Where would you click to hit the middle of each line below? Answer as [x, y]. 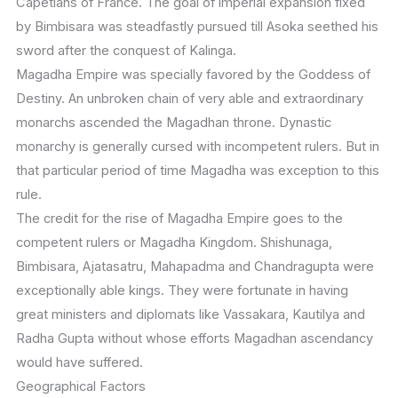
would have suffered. [79, 363]
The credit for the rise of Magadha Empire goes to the [179, 219]
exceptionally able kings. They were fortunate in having [182, 291]
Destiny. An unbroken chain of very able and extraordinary [189, 99]
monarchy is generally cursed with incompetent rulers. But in [197, 147]
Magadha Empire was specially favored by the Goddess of [193, 75]
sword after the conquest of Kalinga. [126, 51]
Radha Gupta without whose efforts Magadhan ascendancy [194, 339]
